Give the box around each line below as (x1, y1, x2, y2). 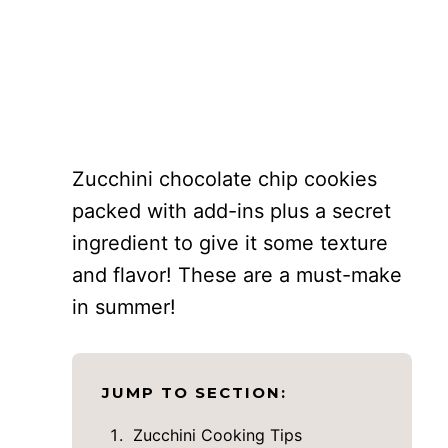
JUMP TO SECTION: (102, 383, 287, 402)
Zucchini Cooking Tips (132, 425, 302, 445)
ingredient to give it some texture (72, 231, 388, 255)
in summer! (72, 295, 176, 319)
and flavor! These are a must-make (72, 263, 402, 287)
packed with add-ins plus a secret (72, 199, 391, 223)
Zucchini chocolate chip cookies (72, 167, 377, 191)
